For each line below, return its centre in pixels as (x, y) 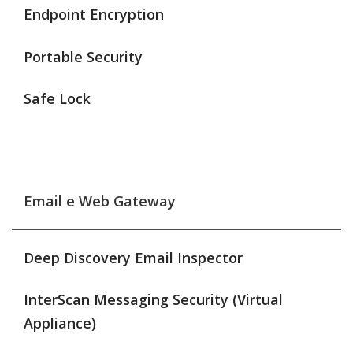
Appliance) (60, 323)
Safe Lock (57, 98)
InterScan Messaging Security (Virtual (153, 300)
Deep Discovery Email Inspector (133, 257)
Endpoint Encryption (94, 15)
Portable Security (83, 56)
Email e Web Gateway (100, 201)
